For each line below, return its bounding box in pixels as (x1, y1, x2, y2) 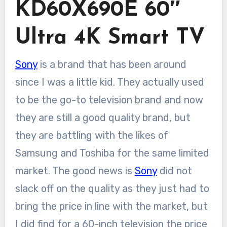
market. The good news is (15, 164, 135, 177)
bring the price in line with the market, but (15, 200, 208, 212)
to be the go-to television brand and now (15, 93, 203, 106)
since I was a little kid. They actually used (15, 75, 204, 88)
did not (157, 164, 192, 177)
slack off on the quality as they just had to (15, 182, 209, 195)
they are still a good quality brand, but (15, 111, 191, 124)
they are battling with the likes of (15, 129, 168, 141)
